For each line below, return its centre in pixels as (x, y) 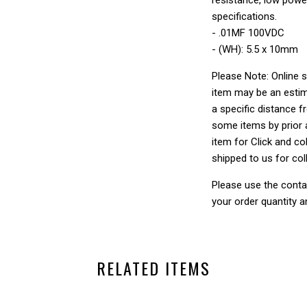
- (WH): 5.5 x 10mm (255, 49)
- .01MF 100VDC (248, 33)
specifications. (244, 16)
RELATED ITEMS (153, 268)
